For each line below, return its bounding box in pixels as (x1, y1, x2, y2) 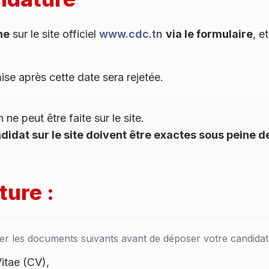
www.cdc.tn (99, 27, 163, 40)
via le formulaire (166, 27, 253, 40)
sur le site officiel (10, 27, 99, 40)
